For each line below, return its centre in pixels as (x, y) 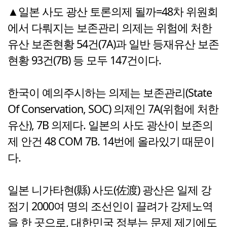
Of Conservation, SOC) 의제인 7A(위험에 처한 (113, 109)
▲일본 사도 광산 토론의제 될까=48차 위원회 (113, 12)
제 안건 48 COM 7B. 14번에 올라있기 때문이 (111, 141)
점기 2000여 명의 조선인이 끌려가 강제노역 (110, 206)
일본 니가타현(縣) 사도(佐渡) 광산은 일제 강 (109, 190)
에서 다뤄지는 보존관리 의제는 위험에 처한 (110, 28)
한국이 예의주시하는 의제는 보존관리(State (110, 93)
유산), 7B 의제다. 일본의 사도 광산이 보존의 (110, 125)
